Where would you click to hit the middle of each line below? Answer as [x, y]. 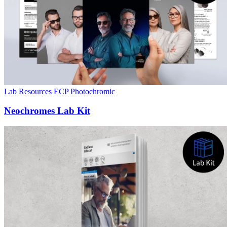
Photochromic [93, 91]
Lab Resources [28, 91]
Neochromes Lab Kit [47, 111]
